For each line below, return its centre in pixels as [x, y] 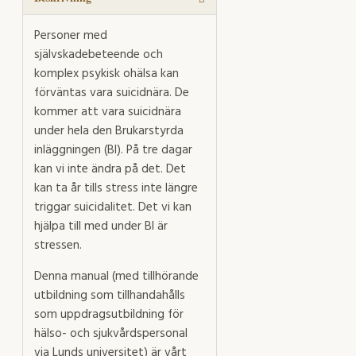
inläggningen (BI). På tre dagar [113, 150]
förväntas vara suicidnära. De [112, 93]
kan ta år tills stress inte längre [116, 188]
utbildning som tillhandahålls [110, 295]
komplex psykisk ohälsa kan [106, 74]
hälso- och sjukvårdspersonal [111, 333]
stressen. [58, 245]
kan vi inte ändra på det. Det [110, 169]
